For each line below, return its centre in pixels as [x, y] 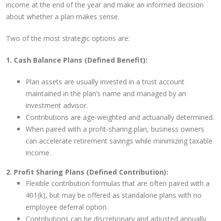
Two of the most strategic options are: [68, 38]
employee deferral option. [67, 207]
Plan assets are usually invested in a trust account [105, 82]
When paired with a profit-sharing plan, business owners [115, 129]
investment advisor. [57, 105]
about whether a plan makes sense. [63, 17]
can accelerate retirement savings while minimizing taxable [119, 141]
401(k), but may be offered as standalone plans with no [114, 195]
